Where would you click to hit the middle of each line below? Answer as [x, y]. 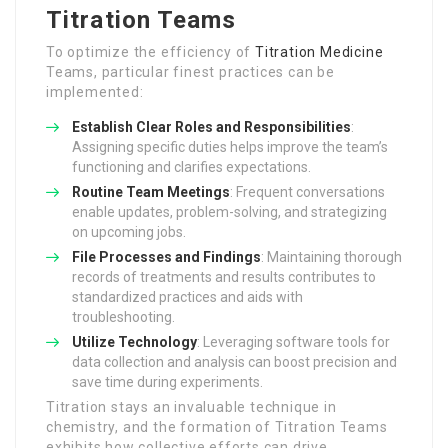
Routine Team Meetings [151, 192]
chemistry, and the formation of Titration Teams [217, 427]
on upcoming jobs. [129, 232]
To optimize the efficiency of [151, 52]
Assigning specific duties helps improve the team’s [230, 147]
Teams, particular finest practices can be [190, 72]
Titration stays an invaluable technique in [191, 407]
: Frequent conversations [307, 192]
